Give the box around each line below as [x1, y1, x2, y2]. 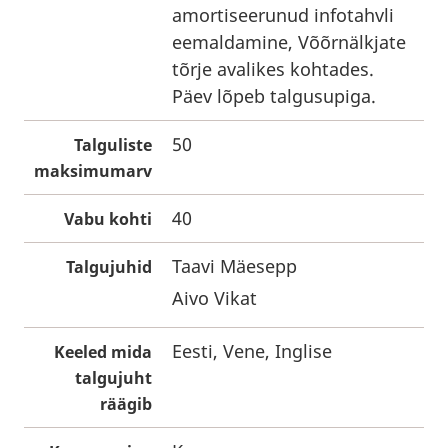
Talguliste [74, 134, 152, 156]
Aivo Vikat [172, 286, 257, 310]
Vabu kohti [64, 208, 152, 230]
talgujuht [75, 367, 152, 389]
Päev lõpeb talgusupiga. [172, 84, 376, 108]
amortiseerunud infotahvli [172, 3, 394, 27]
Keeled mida [54, 341, 152, 363]
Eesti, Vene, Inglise [172, 339, 332, 363]
